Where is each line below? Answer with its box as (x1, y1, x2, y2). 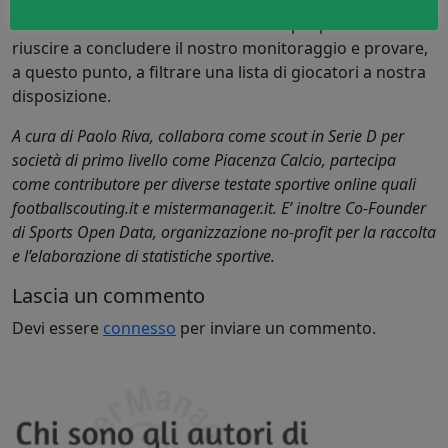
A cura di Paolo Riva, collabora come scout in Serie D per (12, 124, 404, 147)
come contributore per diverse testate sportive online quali (12, 172, 416, 195)
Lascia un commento (12, 281, 205, 309)
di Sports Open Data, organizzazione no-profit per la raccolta (12, 220, 436, 243)
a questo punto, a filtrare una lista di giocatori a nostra (12, 60, 426, 83)
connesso (103, 316, 176, 339)
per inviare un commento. (176, 316, 376, 339)
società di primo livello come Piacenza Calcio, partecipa (12, 148, 396, 171)
